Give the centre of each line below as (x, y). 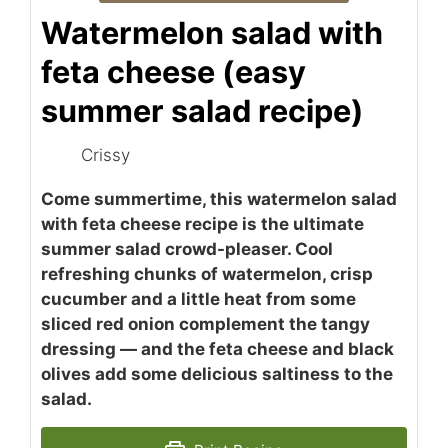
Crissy (105, 154)
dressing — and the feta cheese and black (217, 349)
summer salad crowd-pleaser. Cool (187, 249)
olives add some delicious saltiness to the (217, 374)
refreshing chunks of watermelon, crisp (207, 274)
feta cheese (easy (173, 72)
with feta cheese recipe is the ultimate (202, 224)
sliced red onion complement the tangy (205, 324)
